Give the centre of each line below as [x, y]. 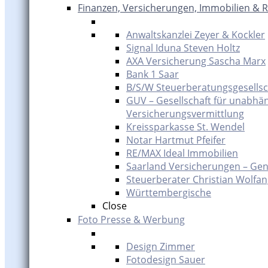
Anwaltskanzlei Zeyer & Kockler [196, 35]
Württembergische [169, 193]
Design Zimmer [161, 246]
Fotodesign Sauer [166, 260]
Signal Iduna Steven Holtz [183, 48]
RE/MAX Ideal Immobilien [182, 153]
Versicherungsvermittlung [185, 114]
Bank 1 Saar [153, 74]
